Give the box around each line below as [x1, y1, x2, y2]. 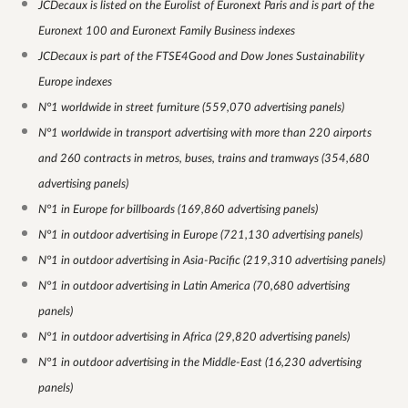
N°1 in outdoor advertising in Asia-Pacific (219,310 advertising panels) [38, 255, 385, 267]
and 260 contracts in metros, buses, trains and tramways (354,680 [38, 153, 370, 165]
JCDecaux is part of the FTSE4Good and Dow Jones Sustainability [38, 51, 364, 63]
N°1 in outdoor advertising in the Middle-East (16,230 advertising [38, 357, 362, 369]
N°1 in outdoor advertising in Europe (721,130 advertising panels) [38, 229, 362, 241]
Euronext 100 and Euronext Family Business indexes [38, 25, 295, 37]
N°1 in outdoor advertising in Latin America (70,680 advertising [38, 280, 350, 292]
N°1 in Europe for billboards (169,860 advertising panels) [38, 204, 318, 216]
